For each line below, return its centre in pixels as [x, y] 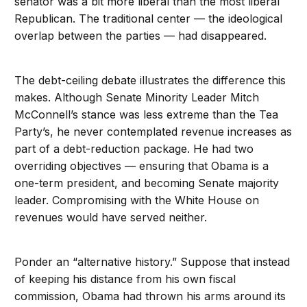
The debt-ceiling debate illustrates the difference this [150, 81]
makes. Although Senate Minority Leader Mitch [137, 98]
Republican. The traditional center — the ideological [149, 19]
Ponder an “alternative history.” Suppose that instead [152, 262]
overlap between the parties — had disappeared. [141, 36]
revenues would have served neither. [111, 218]
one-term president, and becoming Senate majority [147, 183]
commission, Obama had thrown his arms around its [150, 296]
